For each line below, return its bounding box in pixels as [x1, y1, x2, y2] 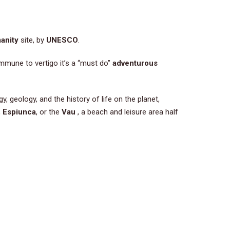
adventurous [110, 58, 158, 68]
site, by [18, 35, 46, 45]
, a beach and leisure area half [75, 107, 178, 117]
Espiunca [3, 107, 36, 117]
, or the [36, 107, 62, 117]
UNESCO [46, 35, 78, 45]
